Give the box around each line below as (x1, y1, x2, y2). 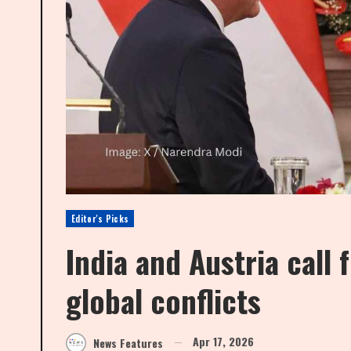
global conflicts (66, 277, 261, 323)
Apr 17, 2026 (193, 332, 254, 349)
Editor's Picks (71, 212, 129, 225)
